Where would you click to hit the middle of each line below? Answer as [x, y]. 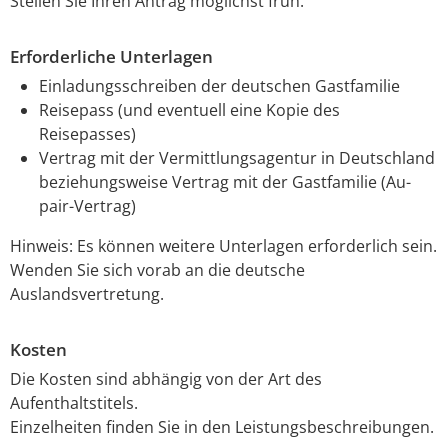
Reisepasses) [87, 133]
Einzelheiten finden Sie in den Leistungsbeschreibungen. [222, 426]
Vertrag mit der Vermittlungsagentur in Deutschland [236, 157]
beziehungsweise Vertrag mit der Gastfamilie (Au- [224, 181]
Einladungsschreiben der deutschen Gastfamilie [219, 85]
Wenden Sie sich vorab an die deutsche [157, 269]
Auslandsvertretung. [87, 293]
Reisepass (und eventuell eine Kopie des [189, 109]
